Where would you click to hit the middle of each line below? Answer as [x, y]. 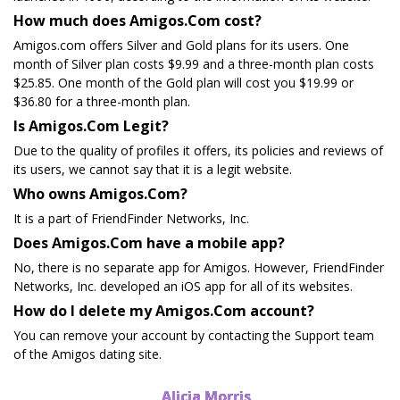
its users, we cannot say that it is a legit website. [153, 170]
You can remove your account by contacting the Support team [194, 336]
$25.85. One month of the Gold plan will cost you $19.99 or [183, 83]
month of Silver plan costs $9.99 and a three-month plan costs [194, 64]
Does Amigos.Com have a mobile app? [149, 243]
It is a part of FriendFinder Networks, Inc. [131, 219]
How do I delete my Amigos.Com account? [164, 311]
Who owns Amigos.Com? [100, 194]
